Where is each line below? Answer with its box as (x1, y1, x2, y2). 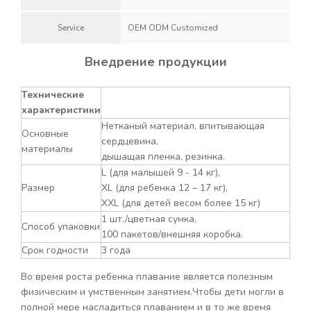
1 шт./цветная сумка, (101, 212, 196, 226)
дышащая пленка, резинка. (101, 150, 225, 163)
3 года (101, 244, 131, 257)
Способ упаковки (22, 220, 100, 233)
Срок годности (22, 244, 88, 257)
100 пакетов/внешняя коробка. (101, 228, 243, 241)
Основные (22, 127, 69, 140)
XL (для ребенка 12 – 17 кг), (101, 181, 228, 194)
